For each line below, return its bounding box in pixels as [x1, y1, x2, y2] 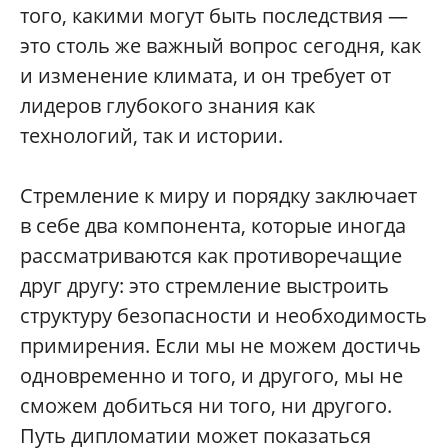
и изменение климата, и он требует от [20, 62, 391, 89]
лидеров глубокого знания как [20, 92, 315, 119]
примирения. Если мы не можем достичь [20, 332, 421, 359]
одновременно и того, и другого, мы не [20, 362, 403, 389]
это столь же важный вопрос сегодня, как [20, 32, 421, 59]
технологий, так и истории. [20, 122, 283, 149]
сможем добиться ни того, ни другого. [20, 392, 392, 419]
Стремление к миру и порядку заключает [20, 182, 417, 209]
